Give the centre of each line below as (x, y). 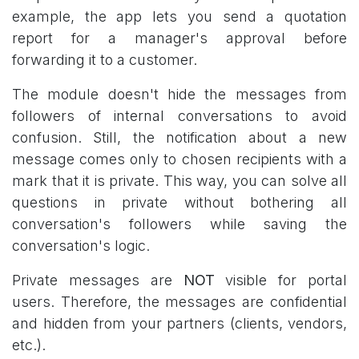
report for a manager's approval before (179, 38)
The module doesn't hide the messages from (179, 95)
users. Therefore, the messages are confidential (179, 302)
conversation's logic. (81, 246)
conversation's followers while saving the (179, 224)
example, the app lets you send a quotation (179, 17)
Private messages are (98, 280)
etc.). (29, 345)
